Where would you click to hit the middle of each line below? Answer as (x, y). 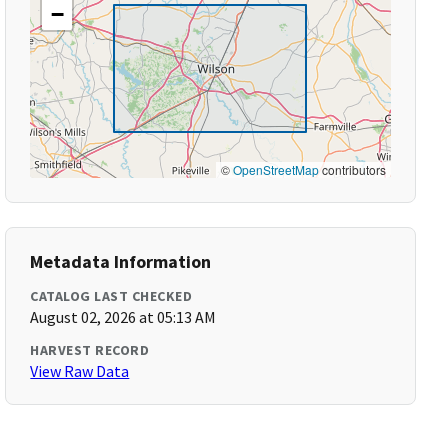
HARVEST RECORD (90, 350)
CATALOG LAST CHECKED (111, 296)
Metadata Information (121, 261)
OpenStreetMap (275, 169)
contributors (352, 169)
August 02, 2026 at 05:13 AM (123, 317)
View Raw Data (80, 371)
